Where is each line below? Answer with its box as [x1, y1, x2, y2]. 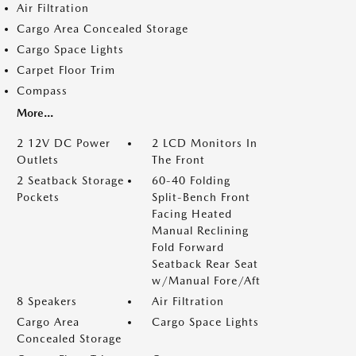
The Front [152, 153, 205, 166]
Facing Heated [152, 207, 232, 220]
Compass [17, 84, 68, 97]
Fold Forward [152, 241, 224, 253]
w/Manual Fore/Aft [152, 274, 261, 287]
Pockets [17, 191, 60, 203]
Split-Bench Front [152, 191, 250, 203]
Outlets [17, 153, 59, 166]
